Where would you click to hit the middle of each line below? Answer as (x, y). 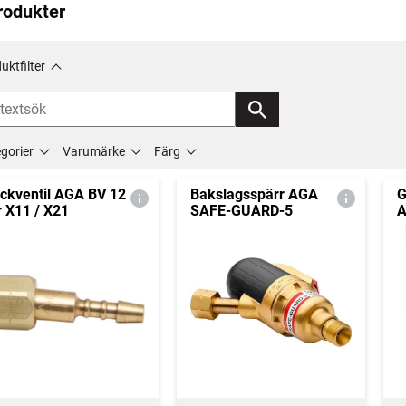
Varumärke (94, 151)
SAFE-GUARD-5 (241, 211)
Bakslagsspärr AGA (254, 194)
